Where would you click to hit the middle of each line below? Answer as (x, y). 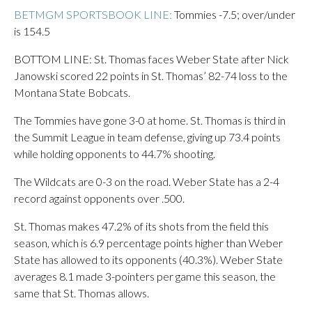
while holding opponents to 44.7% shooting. (115, 154)
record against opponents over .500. (99, 198)
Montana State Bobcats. (72, 92)
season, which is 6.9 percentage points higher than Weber (148, 243)
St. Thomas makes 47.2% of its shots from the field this (141, 226)
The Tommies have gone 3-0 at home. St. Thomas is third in (150, 120)
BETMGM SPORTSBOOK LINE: (93, 14)
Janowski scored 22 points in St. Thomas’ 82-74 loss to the (151, 76)
